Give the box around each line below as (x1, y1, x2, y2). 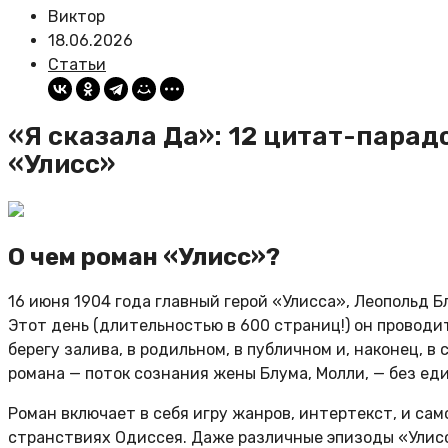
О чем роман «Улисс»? (8, 243, 280, 272)
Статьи (48, 55, 106, 74)
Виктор (48, 7, 105, 26)
